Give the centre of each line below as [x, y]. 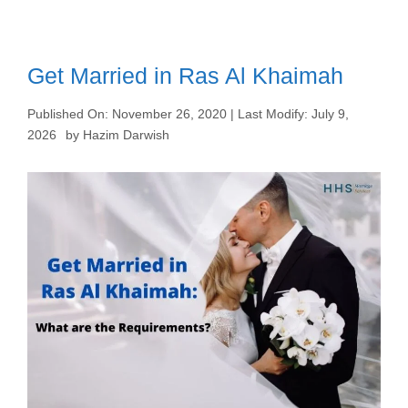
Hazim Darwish [126, 135]
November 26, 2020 [169, 114]
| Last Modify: [269, 114]
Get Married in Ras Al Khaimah [185, 76]
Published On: [70, 114]
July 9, [330, 114]
